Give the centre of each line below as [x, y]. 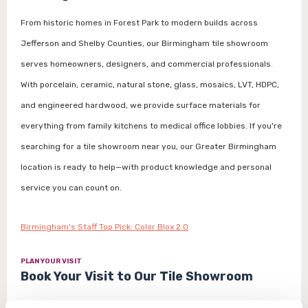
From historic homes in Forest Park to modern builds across [139, 22]
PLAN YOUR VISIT [51, 261]
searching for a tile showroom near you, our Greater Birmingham [148, 146]
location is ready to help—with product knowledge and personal [146, 167]
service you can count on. [71, 187]
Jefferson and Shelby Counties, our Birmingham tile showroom [144, 43]
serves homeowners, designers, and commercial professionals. [147, 64]
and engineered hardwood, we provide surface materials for [141, 105]
